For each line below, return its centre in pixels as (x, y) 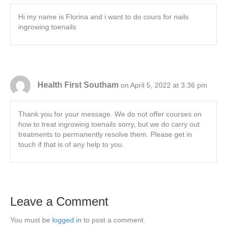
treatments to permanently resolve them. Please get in (105, 135)
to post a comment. (113, 220)
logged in (67, 220)
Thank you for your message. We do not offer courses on (110, 114)
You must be (31, 220)
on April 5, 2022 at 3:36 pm (164, 85)
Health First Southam (78, 85)
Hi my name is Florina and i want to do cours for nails (103, 17)
